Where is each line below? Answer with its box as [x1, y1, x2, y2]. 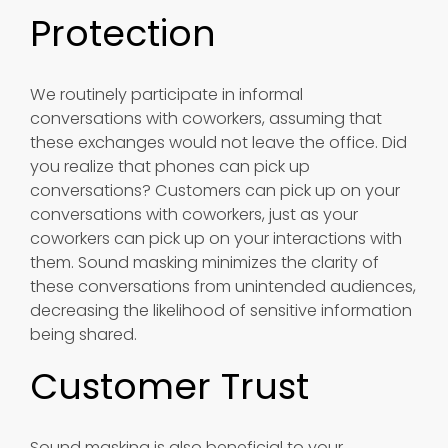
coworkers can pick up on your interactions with [30, 227, 402, 251]
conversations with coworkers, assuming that [30, 107, 382, 131]
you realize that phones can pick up [30, 155, 310, 179]
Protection [30, 8, 216, 60]
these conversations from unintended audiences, [30, 275, 416, 299]
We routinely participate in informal [30, 83, 303, 107]
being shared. [30, 323, 137, 347]
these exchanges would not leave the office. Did [30, 131, 407, 155]
